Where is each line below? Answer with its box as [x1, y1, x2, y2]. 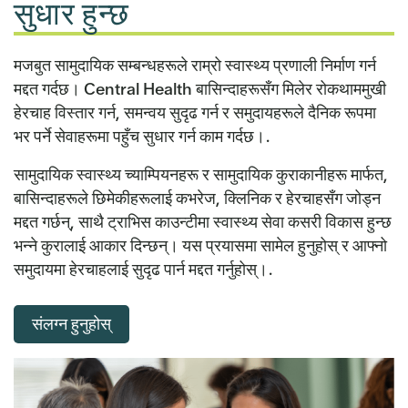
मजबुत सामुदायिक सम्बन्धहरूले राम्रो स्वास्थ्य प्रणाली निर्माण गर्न [14, 54, 376, 76]
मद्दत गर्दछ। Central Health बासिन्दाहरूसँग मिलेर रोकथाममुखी [14, 77, 386, 99]
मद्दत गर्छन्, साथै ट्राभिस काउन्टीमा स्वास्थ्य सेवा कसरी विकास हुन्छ [14, 210, 392, 232]
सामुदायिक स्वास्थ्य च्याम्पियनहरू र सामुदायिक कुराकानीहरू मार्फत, [14, 163, 388, 185]
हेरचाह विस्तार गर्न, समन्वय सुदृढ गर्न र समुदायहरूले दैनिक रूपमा [14, 101, 376, 123]
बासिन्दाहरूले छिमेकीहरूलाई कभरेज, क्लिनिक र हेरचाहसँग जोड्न [14, 187, 381, 209]
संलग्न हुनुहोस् [32, 312, 111, 334]
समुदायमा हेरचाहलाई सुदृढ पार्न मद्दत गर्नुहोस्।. [14, 258, 273, 280]
